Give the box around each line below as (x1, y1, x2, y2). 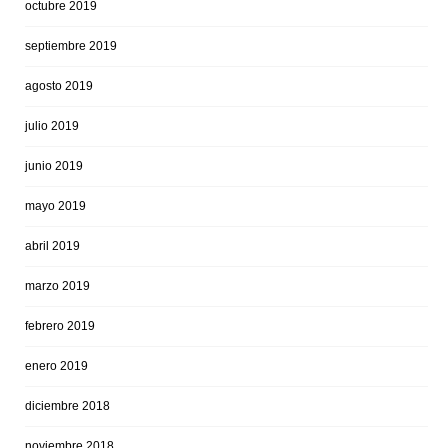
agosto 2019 (25, 79, 93, 94)
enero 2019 (25, 359, 88, 374)
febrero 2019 (25, 319, 95, 334)
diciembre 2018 (25, 399, 110, 414)
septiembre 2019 (25, 39, 117, 54)
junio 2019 (25, 159, 83, 174)
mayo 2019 (25, 199, 86, 214)
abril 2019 (25, 239, 80, 254)
